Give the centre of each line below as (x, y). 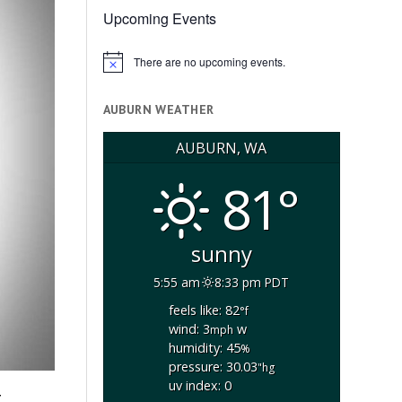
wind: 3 (189, 329)
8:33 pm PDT (252, 282)
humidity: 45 (204, 348)
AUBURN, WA (222, 148)
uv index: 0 (200, 386)
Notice (118, 67)
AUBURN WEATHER (158, 110)
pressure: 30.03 (213, 367)
